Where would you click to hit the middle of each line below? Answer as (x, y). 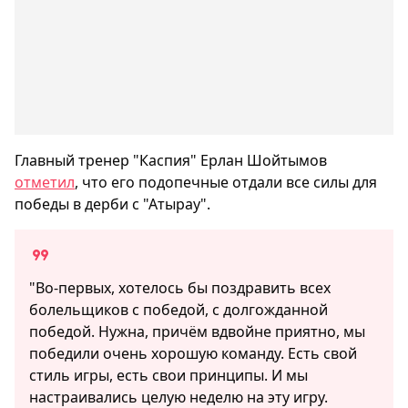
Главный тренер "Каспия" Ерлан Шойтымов (171, 161)
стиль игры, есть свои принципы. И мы (168, 376)
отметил (45, 183)
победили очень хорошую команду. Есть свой (193, 354)
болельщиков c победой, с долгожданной (178, 310)
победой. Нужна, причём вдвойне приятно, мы (197, 332)
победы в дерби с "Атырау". (112, 204)
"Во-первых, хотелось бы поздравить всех (180, 288)
